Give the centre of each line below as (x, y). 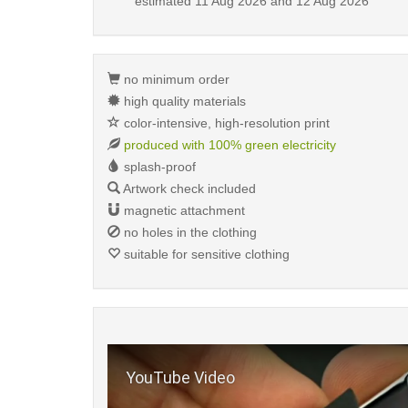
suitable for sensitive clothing (205, 254)
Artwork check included (188, 189)
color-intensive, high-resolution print (225, 123)
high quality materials (183, 101)
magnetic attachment (183, 210)
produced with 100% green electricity (230, 145)
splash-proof (158, 167)
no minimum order (175, 79)
